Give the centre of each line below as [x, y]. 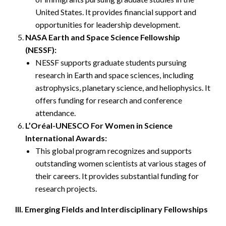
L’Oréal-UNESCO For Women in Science [99, 125]
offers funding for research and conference [109, 100]
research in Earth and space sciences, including [115, 75]
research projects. [66, 188]
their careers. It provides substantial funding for [117, 176]
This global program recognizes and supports [114, 150]
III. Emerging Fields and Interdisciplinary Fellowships [111, 209]
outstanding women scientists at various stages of [121, 163]
